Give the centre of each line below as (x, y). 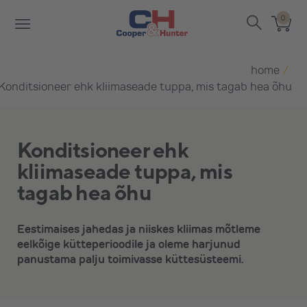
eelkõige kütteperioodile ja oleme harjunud (129, 244)
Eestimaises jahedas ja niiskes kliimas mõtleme (139, 229)
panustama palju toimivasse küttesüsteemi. (131, 259)
